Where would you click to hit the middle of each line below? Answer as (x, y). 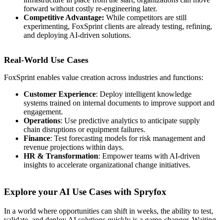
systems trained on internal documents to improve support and (119, 103)
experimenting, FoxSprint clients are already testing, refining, (118, 27)
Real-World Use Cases (46, 60)
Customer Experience (60, 94)
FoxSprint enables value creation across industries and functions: (104, 78)
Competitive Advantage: (65, 18)
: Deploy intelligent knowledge (144, 94)
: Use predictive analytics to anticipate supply (130, 121)
